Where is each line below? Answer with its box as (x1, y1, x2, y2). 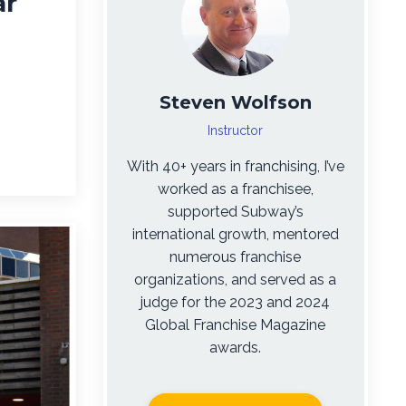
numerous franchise (169, 248, 302, 266)
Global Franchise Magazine (145, 316, 326, 334)
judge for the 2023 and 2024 (140, 294, 331, 312)
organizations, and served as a (134, 271, 337, 289)
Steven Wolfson (159, 92, 312, 114)
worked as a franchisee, (157, 180, 314, 198)
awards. (209, 339, 262, 357)
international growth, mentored (131, 226, 339, 244)
